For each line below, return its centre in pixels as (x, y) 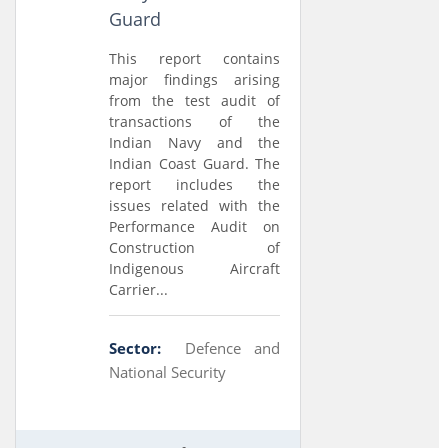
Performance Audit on (195, 226)
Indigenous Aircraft (195, 268)
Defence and (232, 348)
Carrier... (139, 289)
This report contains (195, 58)
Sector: (135, 348)
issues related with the (195, 205)
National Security (168, 372)
